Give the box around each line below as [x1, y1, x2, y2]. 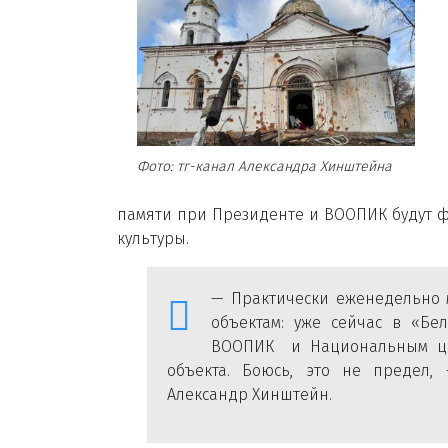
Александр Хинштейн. [167, 384, 332, 404]
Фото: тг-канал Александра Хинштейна [137, 158, 392, 176]
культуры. [117, 228, 189, 248]
